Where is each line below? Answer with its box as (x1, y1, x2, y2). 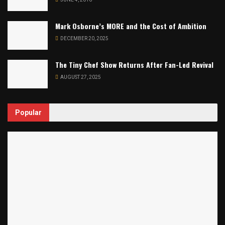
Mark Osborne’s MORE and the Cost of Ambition (55, 20, 206, 31)
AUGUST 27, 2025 (59, 74, 101, 80)
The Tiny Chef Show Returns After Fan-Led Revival (55, 59, 213, 70)
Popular (15, 108, 42, 117)
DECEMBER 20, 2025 (59, 35, 108, 41)
